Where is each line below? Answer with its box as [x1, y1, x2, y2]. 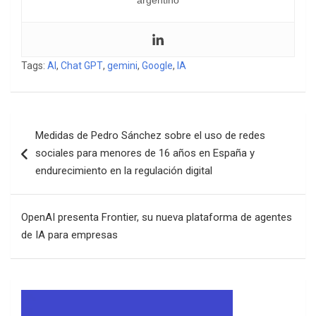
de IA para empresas [21, 228, 118, 241]
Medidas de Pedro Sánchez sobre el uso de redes [35, 128, 265, 142]
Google [142, 59, 173, 71]
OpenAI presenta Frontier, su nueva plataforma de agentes [21, 210, 292, 224]
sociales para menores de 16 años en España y [35, 146, 255, 159]
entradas [10, 158, 79, 178]
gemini [107, 59, 138, 71]
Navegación [10, 113, 104, 133]
